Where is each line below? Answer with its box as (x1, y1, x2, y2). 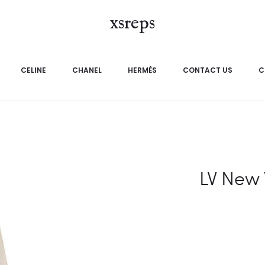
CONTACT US (182, 65, 232, 75)
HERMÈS (127, 65, 157, 75)
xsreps (110, 12, 155, 35)
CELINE (20, 65, 46, 75)
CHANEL (72, 65, 102, 75)
